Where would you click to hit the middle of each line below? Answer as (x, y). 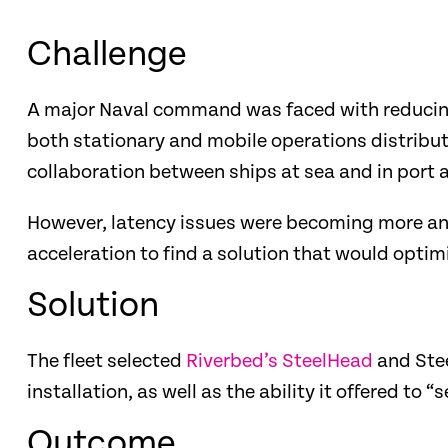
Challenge (107, 54)
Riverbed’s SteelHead (279, 361)
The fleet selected (106, 361)
